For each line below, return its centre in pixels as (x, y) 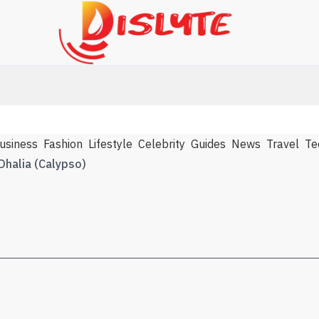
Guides (208, 143)
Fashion (63, 143)
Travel (283, 143)
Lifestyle (110, 143)
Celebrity (162, 143)
